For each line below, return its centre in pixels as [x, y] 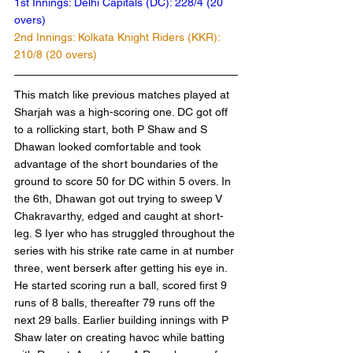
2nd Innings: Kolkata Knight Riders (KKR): [119, 37]
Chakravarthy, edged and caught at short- [119, 216]
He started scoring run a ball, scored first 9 [122, 285]
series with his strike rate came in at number [126, 251]
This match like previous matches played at [123, 95]
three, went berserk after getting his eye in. [122, 268]
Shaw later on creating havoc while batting [121, 337]
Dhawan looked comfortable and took [109, 147]
